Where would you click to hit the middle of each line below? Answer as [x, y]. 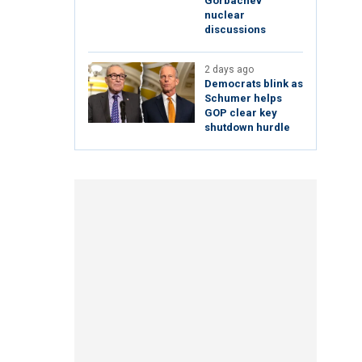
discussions [235, 30]
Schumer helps [243, 99]
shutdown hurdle [247, 128]
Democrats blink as [254, 84]
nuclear [225, 15]
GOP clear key [241, 113]
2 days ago [229, 70]
